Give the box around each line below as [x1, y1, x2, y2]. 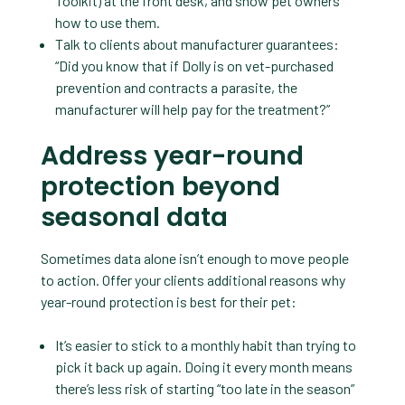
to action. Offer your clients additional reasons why [40, 270, 345, 288]
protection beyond [40, 168, 280, 204]
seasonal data [40, 199, 228, 235]
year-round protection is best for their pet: [40, 292, 297, 310]
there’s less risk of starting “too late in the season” [54, 379, 354, 397]
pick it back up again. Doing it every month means [54, 357, 353, 375]
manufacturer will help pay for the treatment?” [54, 99, 330, 118]
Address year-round [40, 137, 304, 174]
